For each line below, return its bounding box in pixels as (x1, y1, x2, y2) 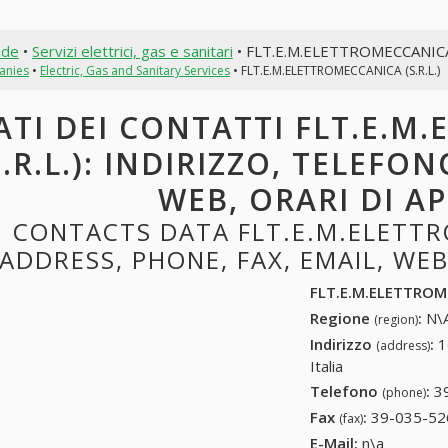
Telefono (310, 381, 383, 402)
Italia (310, 355, 344, 376)
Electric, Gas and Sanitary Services (39, 61, 230, 79)
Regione (310, 307, 375, 328)
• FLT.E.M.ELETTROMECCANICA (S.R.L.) (229, 61, 440, 79)
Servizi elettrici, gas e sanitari (31, 40, 233, 61)
